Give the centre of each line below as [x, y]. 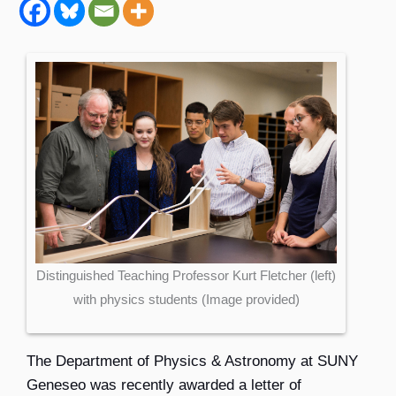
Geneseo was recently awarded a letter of [164, 385]
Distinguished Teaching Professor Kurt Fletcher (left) [186, 275]
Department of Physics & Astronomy [176, 362]
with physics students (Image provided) [186, 299]
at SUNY [327, 362]
